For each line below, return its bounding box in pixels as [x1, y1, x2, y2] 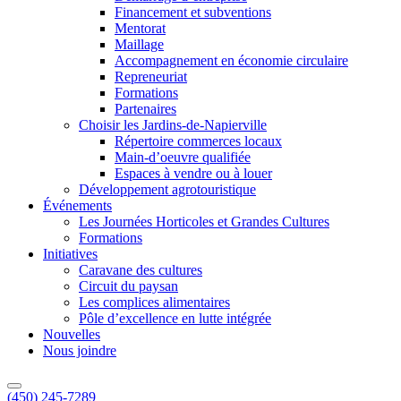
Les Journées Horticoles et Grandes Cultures [79, 214, 329, 229]
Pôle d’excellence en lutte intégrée [79, 311, 271, 326]
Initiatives [43, 246, 98, 261]
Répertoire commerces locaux [115, 133, 282, 149]
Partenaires [115, 101, 176, 116]
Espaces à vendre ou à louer [115, 166, 272, 181]
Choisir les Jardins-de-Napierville [79, 117, 267, 132]
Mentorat [115, 21, 166, 36]
